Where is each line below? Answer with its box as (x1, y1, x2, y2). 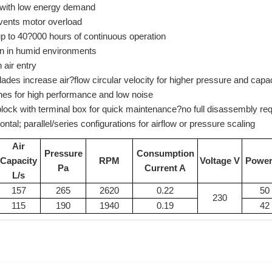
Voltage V (200, 155, 240, 166)
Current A (144, 163, 186, 173)
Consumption (136, 148, 194, 158)
